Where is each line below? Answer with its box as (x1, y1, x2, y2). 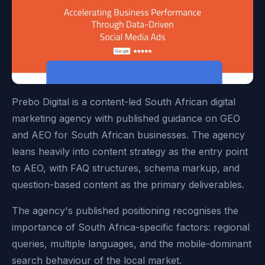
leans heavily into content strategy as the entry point (12, 145, 248, 157)
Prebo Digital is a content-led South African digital (12, 95, 235, 108)
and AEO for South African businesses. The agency (12, 128, 245, 141)
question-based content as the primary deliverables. (12, 178, 244, 190)
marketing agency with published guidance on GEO (12, 112, 240, 124)
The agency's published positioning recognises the (12, 204, 238, 216)
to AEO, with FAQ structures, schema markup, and (12, 161, 240, 174)
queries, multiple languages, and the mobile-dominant (12, 237, 251, 250)
